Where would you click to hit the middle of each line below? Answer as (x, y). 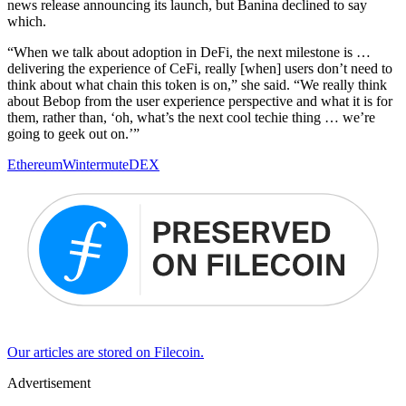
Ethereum (35, 165)
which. (27, 22)
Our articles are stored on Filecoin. (106, 352)
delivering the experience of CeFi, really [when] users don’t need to (200, 69)
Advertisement (49, 382)
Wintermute (96, 165)
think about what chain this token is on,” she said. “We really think (197, 85)
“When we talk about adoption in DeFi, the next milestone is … (189, 53)
